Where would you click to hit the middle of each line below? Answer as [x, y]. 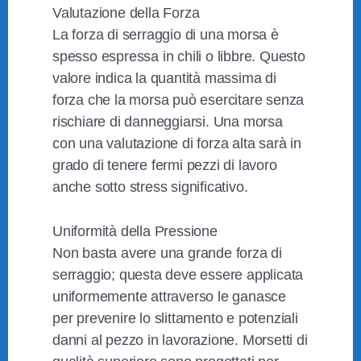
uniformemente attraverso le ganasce [170, 297]
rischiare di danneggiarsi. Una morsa [168, 122]
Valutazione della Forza [126, 13]
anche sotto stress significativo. [150, 187]
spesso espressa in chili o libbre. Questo [179, 57]
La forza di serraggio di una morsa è [166, 35]
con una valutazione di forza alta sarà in [177, 144]
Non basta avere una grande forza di [168, 253]
